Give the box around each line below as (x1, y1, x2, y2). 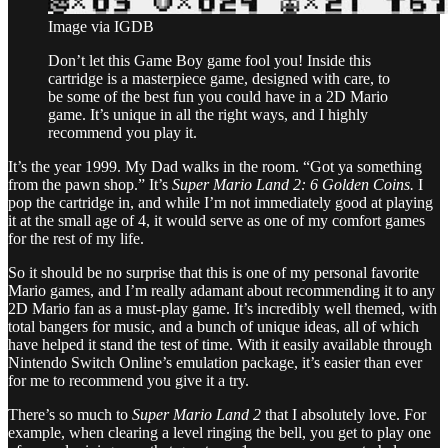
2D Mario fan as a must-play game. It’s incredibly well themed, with (8, 300, 437, 318)
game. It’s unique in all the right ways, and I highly (48, 106, 368, 124)
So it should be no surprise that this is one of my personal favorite (8, 264, 419, 282)
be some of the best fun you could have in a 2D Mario (48, 88, 388, 106)
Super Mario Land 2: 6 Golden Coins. (172, 176, 418, 194)
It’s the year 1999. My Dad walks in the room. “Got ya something (8, 158, 422, 176)
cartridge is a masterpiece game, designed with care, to (48, 70, 390, 88)
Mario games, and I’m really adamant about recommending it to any (8, 282, 435, 300)
